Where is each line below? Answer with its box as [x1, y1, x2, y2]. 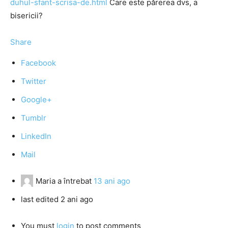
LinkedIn [21, 131, 51, 141]
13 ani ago [94, 176, 130, 186]
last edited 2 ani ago [21, 194, 93, 204]
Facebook [21, 58, 56, 68]
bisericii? [10, 11, 43, 20]
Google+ [21, 95, 52, 104]
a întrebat [55, 176, 94, 186]
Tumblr [21, 113, 46, 123]
